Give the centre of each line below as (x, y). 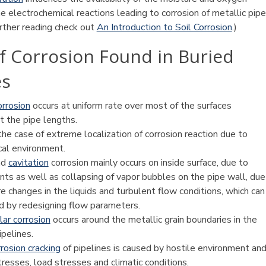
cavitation (28, 163)
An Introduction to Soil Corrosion (164, 27)
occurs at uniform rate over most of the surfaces (131, 106)
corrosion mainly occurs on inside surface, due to (148, 163)
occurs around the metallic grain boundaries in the (153, 220)
